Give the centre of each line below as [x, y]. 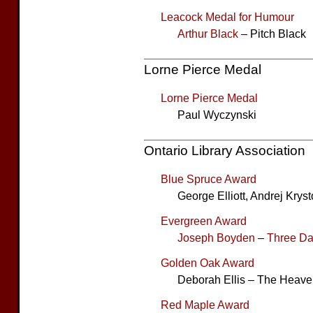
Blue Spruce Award [209, 179]
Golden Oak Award [208, 263]
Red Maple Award [205, 305]
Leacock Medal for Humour [227, 17]
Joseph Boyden [216, 238]
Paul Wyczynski [217, 115]
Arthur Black [208, 34]
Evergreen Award [204, 221]
